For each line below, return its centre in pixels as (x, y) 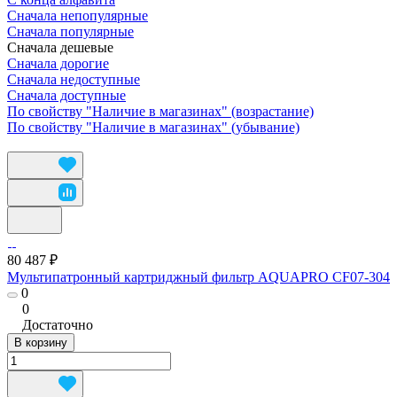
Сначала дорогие (58, 63)
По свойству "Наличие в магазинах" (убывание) (153, 127)
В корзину (41, 342)
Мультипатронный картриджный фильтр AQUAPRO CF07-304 (198, 276)
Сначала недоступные (74, 79)
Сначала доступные (66, 95)
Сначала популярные (70, 31)
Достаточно (58, 324)
